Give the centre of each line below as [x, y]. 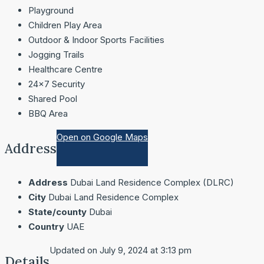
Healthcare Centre [65, 70]
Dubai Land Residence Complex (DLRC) [152, 183]
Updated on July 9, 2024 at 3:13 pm [121, 250]
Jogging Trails [56, 55]
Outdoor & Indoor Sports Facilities [96, 40]
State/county [57, 212]
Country [46, 227]
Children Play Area [65, 25]
